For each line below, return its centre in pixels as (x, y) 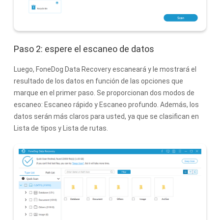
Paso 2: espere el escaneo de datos (84, 49)
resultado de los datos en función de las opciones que (98, 81)
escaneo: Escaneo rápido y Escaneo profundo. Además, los (106, 104)
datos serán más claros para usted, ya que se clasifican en (106, 116)
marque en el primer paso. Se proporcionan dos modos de (104, 93)
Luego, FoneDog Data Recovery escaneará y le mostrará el (105, 69)
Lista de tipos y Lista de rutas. (61, 128)
